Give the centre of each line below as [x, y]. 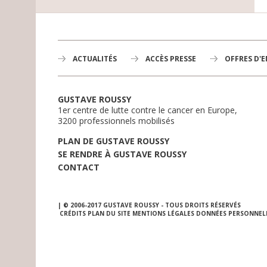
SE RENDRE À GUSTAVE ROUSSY [122, 154]
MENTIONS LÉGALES [163, 213]
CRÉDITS [72, 213]
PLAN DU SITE [109, 213]
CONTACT [78, 167]
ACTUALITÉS [94, 58]
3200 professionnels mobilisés [116, 120]
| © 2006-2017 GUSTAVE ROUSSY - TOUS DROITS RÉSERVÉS [149, 205]
